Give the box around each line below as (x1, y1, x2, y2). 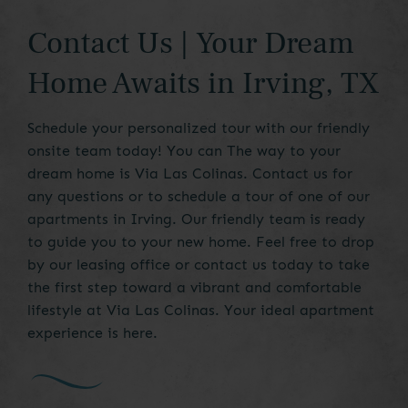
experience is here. (27, 324, 158, 342)
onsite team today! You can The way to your (27, 142, 341, 160)
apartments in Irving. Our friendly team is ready (27, 210, 365, 229)
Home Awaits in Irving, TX (27, 63, 379, 104)
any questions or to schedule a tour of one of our (27, 188, 370, 206)
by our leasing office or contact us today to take (27, 256, 370, 274)
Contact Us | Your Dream (27, 23, 354, 64)
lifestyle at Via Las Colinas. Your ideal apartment (27, 301, 374, 320)
